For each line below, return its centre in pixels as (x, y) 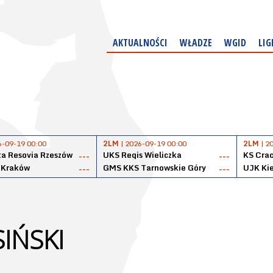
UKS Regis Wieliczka (142, 155)
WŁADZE (196, 43)
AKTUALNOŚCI (140, 43)
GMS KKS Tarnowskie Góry (154, 168)
